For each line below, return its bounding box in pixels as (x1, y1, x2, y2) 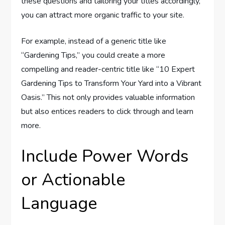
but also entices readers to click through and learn (21, 105, 194, 117)
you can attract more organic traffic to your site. (21, 9, 185, 21)
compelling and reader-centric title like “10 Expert (21, 63, 195, 75)
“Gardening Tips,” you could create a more (21, 49, 166, 61)
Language (21, 191, 97, 215)
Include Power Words (21, 144, 189, 168)
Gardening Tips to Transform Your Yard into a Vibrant (21, 77, 202, 89)
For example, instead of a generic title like (21, 35, 167, 47)
